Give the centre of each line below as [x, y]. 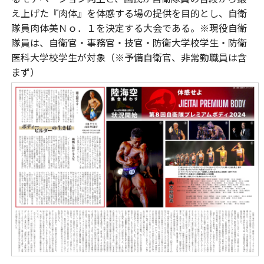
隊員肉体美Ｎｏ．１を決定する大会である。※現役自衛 [129, 28]
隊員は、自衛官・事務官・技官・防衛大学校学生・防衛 [129, 42]
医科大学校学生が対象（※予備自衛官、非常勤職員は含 [129, 57]
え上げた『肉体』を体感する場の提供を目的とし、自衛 [129, 13]
